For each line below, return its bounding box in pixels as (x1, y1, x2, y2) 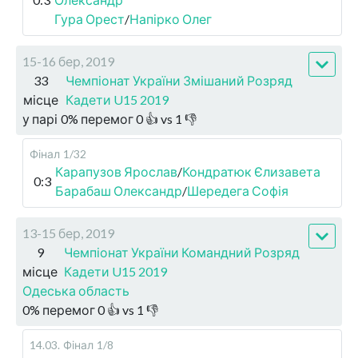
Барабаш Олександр (55, 183, 182, 198)
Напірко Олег (129, 11, 212, 26)
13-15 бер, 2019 (22, 225, 114, 241)
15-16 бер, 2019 (22, 54, 114, 69)
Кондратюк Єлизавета (182, 164, 320, 179)
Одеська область (22, 283, 129, 298)
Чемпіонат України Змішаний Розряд (66, 73, 293, 88)
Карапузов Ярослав (55, 164, 177, 179)
